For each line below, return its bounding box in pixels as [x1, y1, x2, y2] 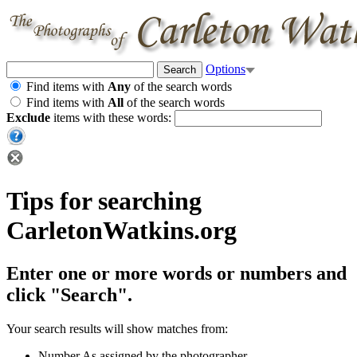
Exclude [6, 111, 50, 124]
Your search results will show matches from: [6, 321, 228, 335]
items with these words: [50, 111, 171, 124]
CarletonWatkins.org [6, 216, 237, 245]
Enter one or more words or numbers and [6, 262, 347, 284]
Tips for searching [6, 186, 202, 216]
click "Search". [6, 284, 132, 305]
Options [206, 62, 245, 76]
